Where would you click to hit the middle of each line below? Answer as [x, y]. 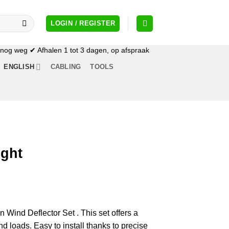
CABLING [66, 67]
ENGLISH [19, 67]
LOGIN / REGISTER [83, 23]
